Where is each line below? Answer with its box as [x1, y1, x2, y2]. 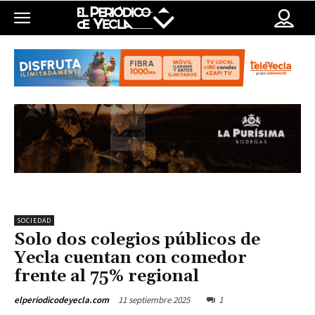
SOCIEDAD [17, 216, 51, 226]
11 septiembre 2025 [118, 294, 190, 307]
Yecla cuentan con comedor [14, 247, 247, 269]
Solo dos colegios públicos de [14, 229, 260, 251]
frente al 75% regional [14, 266, 199, 288]
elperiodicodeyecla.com [14, 294, 109, 307]
